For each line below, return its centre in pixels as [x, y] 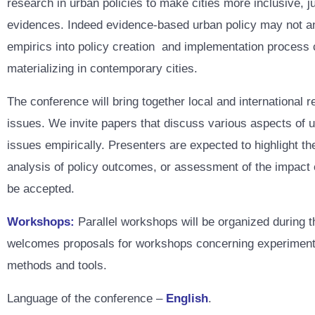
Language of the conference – [86, 298]
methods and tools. [57, 265]
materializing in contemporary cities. [102, 69]
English [187, 298]
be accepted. [41, 189]
